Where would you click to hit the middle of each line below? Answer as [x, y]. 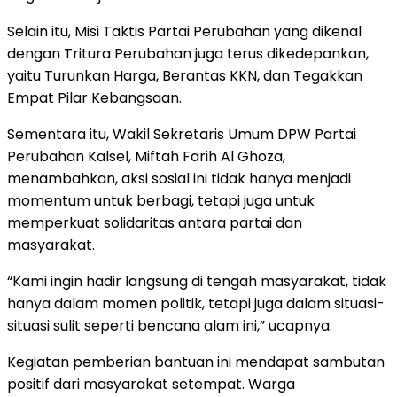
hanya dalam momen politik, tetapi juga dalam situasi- [196, 303]
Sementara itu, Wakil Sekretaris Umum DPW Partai [182, 134]
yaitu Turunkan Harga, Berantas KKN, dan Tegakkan [185, 75]
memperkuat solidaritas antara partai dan [155, 222]
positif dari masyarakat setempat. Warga [151, 384]
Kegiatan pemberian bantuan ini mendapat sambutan [196, 362]
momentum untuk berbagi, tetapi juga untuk [161, 200]
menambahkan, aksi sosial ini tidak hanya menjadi [179, 178]
